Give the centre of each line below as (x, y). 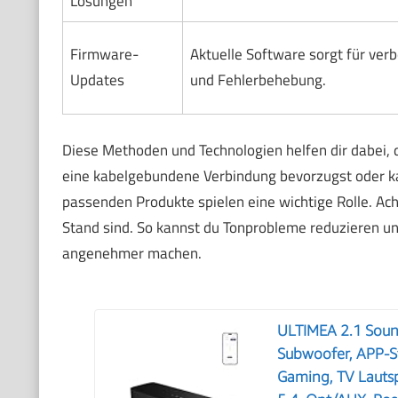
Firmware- (104, 55)
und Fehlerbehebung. (258, 80)
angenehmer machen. (131, 253)
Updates (97, 80)
